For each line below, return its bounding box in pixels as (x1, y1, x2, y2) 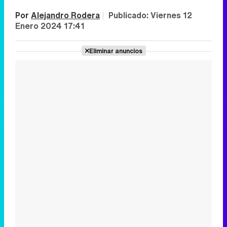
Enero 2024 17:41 (15, 20, 85, 32)
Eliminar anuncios (89, 46, 142, 55)
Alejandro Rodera (31, 9, 100, 21)
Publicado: (108, 9, 150, 21)
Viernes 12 (150, 9, 192, 21)
